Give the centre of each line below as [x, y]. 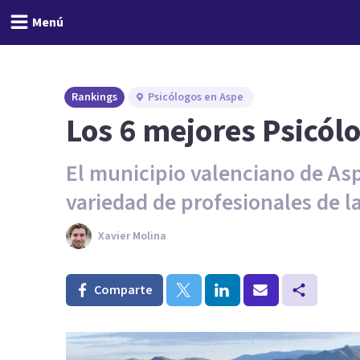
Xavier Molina [132, 236]
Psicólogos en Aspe [196, 97]
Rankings [94, 97]
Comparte [123, 290]
